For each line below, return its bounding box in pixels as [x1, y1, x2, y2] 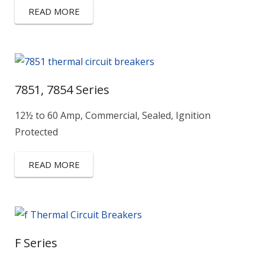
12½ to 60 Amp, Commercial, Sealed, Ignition [15, 109, 211, 122]
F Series [15, 235, 57, 251]
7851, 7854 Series [15, 82, 109, 98]
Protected [15, 125, 58, 138]
